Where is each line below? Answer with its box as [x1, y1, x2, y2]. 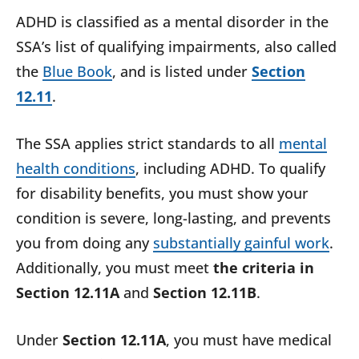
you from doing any [16, 233, 153, 253]
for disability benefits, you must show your [16, 184, 309, 204]
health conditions [16, 159, 135, 179]
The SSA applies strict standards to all [16, 134, 279, 154]
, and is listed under [112, 62, 252, 82]
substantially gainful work [153, 233, 329, 253]
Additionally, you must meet [16, 258, 209, 278]
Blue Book [42, 62, 112, 82]
